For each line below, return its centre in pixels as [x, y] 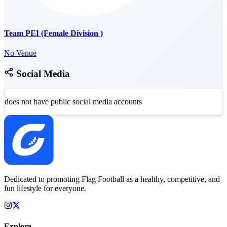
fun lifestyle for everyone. [45, 188]
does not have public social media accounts [73, 102]
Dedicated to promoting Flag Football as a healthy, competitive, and [112, 179]
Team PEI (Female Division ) [53, 33]
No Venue [20, 53]
